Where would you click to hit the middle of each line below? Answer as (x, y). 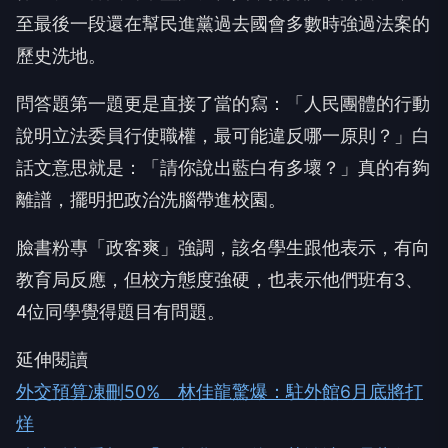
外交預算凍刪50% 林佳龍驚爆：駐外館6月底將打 (219, 391)
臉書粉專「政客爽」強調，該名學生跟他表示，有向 (223, 247)
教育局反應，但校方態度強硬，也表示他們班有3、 (219, 279)
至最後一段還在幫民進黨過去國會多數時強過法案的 (223, 23)
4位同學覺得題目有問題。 (120, 311)
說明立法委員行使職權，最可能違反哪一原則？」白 (223, 135)
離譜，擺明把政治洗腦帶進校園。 (151, 199)
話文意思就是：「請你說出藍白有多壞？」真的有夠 (223, 167)
